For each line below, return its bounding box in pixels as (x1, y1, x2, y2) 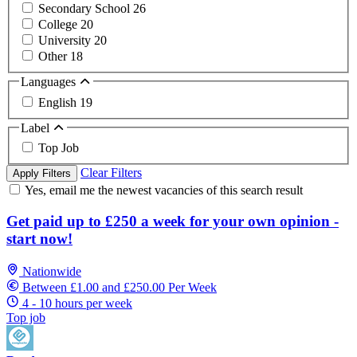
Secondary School (38, 2, 133, 16)
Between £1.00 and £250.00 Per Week (22, 280, 217, 294)
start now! (6, 229, 73, 247)
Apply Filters (13, 167, 71, 180)
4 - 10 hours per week (22, 296, 132, 310)
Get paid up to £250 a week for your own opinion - (6, 212, 339, 229)
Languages (21, 75, 79, 89)
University (38, 33, 94, 48)
